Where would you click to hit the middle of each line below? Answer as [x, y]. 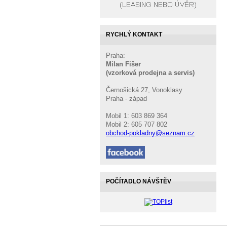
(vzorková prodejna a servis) [152, 73]
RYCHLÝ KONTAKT [134, 34]
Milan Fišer [124, 64]
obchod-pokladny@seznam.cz [150, 133]
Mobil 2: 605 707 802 [137, 124]
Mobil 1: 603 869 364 [137, 116]
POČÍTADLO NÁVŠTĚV [139, 181]
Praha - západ [126, 99]
